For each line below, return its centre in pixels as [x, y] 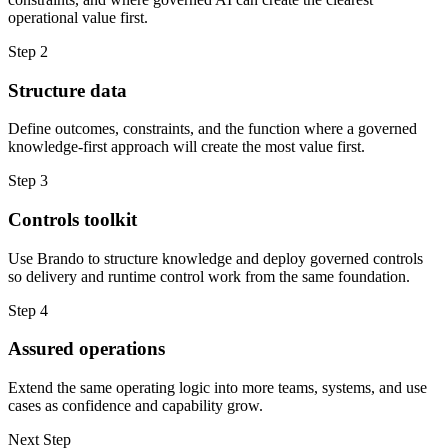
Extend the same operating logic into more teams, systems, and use [217, 388]
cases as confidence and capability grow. [135, 406]
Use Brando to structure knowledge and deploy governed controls [215, 258]
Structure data [67, 90]
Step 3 [28, 181]
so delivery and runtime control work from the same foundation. [209, 276]
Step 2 [28, 51]
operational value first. [78, 17]
